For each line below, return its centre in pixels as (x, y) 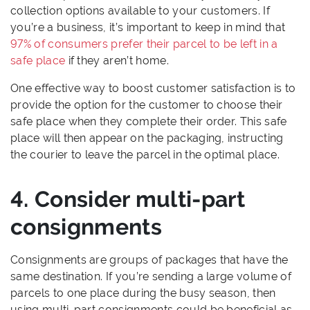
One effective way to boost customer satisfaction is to (153, 88)
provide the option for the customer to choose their (147, 104)
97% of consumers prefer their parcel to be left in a (144, 44)
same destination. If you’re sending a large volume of (151, 276)
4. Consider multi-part (128, 199)
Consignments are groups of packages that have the (149, 259)
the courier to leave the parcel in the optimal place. (145, 154)
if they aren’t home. (117, 60)
